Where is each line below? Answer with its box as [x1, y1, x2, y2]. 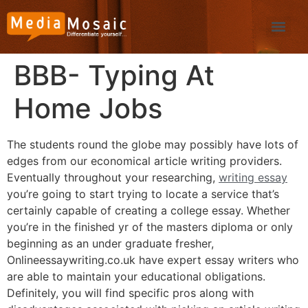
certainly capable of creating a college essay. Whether [7, 203, 290, 217]
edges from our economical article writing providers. [7, 154, 282, 168]
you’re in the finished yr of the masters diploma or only [7, 220, 293, 234]
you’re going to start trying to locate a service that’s [7, 187, 279, 201]
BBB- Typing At [14, 58, 214, 92]
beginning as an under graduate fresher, [7, 236, 214, 250]
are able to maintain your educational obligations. [7, 269, 265, 283]
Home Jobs [14, 91, 162, 125]
